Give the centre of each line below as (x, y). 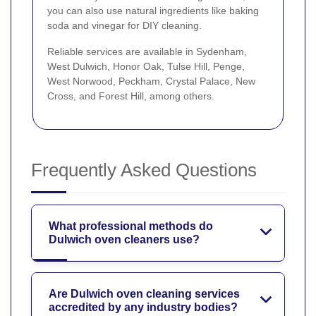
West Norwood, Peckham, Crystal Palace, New (151, 81)
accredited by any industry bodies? (143, 308)
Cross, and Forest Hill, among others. (131, 96)
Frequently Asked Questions (144, 170)
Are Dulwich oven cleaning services (144, 294)
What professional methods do (131, 226)
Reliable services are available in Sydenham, (147, 52)
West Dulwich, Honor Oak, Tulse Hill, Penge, (146, 67)
